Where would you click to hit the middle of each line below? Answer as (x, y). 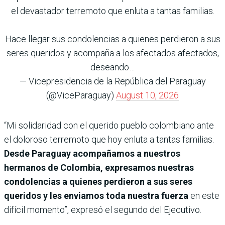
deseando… (113, 67)
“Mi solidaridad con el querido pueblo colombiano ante (109, 125)
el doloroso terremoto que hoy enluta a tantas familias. (109, 139)
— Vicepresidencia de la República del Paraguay (113, 81)
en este (205, 195)
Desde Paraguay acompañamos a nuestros (92, 153)
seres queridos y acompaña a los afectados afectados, (113, 53)
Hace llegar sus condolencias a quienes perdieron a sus (113, 39)
